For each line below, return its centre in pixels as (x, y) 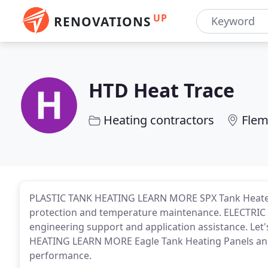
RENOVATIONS (102, 22)
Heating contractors (159, 120)
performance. (60, 255)
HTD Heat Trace (162, 90)
